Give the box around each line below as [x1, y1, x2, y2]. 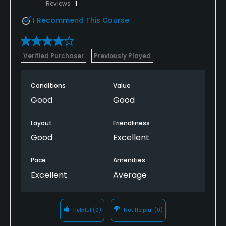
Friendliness [113, 118, 150, 127]
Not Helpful [122, 206, 155, 214]
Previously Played [94, 51, 151, 60]
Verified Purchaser [23, 51, 84, 60]
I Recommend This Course [33, 15, 129, 25]
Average [113, 168, 147, 181]
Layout [31, 118, 52, 127]
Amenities [113, 155, 145, 164]
